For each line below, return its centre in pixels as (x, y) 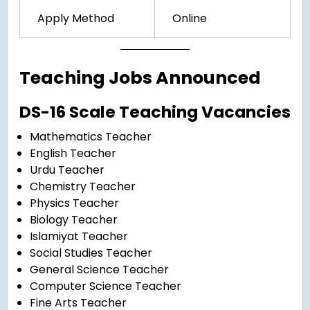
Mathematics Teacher (91, 137)
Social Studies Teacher (91, 253)
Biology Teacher (74, 220)
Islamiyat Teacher (79, 237)
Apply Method (76, 19)
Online (190, 19)
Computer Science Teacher (106, 286)
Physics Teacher (74, 203)
